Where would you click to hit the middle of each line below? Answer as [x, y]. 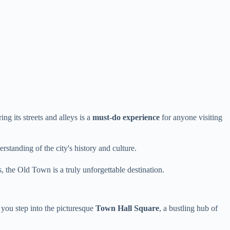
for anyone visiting [191, 117]
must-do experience [126, 117]
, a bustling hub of [188, 208]
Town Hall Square [127, 208]
